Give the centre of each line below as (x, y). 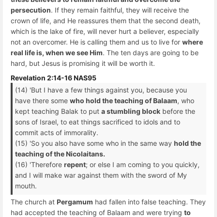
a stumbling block (131, 111)
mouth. (26, 186)
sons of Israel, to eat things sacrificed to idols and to (98, 122)
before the (178, 111)
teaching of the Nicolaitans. (60, 154)
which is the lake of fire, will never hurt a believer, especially (105, 31)
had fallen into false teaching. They (149, 201)
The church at (34, 201)
